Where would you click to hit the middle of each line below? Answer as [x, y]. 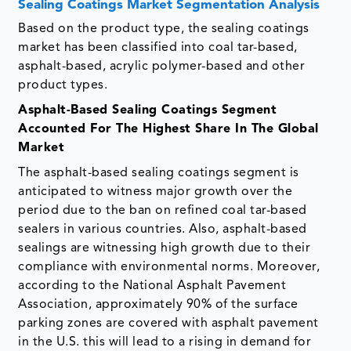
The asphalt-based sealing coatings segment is [159, 173]
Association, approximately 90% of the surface [158, 304]
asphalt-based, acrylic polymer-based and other [162, 66]
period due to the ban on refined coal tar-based [163, 210]
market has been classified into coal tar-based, [158, 47]
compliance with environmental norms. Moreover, [169, 267]
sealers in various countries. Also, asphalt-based [163, 229]
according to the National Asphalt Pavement [152, 286]
